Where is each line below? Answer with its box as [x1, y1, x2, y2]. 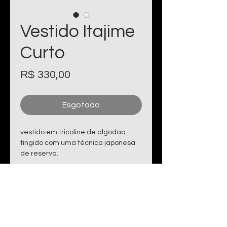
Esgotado [62, 101, 100, 109]
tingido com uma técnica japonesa [20, 139, 135, 146]
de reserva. [20, 150, 58, 157]
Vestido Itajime [20, 22, 135, 41]
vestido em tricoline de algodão [20, 129, 125, 136]
